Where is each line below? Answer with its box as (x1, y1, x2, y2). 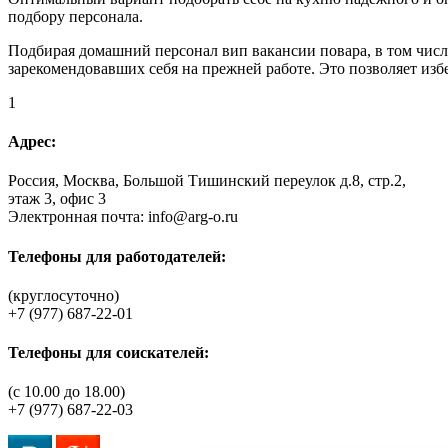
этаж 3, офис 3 (8, 190, 106, 208)
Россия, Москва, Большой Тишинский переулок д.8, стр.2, (8, 172, 406, 190)
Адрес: (8, 133, 56, 151)
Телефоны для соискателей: (8, 344, 209, 362)
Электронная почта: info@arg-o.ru (8, 208, 238, 226)
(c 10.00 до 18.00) (8, 383, 125, 401)
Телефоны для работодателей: (8, 247, 226, 265)
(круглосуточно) (8, 286, 119, 304)
